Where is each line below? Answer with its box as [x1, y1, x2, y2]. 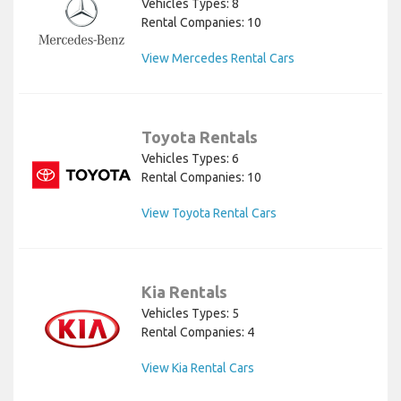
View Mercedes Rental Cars [141, 51, 294, 66]
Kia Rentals [141, 283, 227, 302]
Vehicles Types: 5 [141, 306, 239, 321]
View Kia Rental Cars [141, 361, 254, 376]
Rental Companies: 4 [141, 325, 254, 340]
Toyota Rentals [141, 128, 258, 147]
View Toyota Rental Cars [141, 206, 277, 221]
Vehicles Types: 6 [141, 151, 239, 166]
